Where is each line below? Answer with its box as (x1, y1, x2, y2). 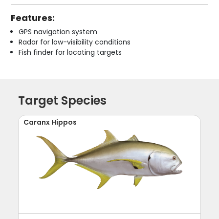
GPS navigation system (19, 26, 98, 37)
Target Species (18, 92, 107, 109)
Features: (11, 11, 55, 24)
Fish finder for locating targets (19, 47, 122, 57)
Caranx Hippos (23, 117, 77, 127)
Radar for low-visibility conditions (19, 37, 131, 47)
